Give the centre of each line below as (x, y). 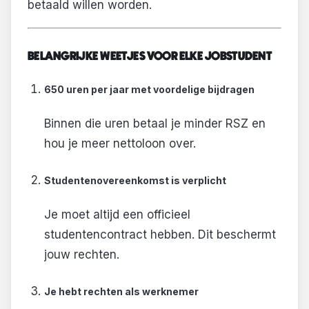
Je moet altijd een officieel (117, 215)
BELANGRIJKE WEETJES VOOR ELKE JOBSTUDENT (150, 57)
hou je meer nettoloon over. (120, 144)
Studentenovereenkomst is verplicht (135, 180)
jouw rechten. (81, 255)
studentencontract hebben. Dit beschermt (160, 235)
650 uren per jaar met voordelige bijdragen (149, 89)
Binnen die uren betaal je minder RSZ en (154, 124)
